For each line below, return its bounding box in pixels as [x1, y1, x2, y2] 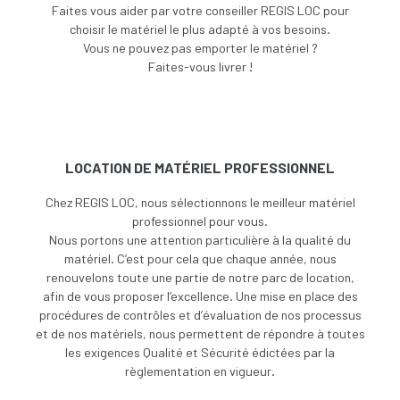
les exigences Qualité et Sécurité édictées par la [65, 345, 335, 361]
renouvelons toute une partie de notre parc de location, [46, 270, 354, 286]
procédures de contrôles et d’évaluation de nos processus [38, 307, 362, 323]
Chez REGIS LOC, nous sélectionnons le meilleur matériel [45, 195, 355, 211]
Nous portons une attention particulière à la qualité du [49, 232, 351, 248]
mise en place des [256, 288, 358, 304]
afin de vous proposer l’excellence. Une [42, 288, 257, 304]
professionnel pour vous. [132, 213, 268, 229]
